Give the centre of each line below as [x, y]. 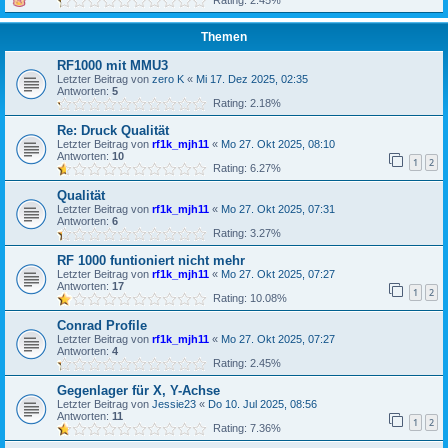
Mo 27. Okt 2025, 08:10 [278, 144]
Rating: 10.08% [247, 298]
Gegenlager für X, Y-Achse [138, 390]
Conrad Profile [102, 325]
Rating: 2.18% [244, 103]
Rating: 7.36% [244, 428]
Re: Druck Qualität [113, 130]
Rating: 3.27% [244, 233]
